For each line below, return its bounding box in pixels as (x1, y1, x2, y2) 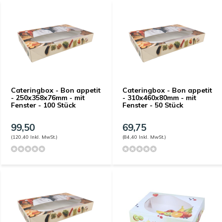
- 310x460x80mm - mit (122, 93, 196, 102)
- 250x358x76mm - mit (11, 93, 85, 102)
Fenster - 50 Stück (122, 101, 183, 110)
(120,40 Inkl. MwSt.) (11, 134, 57, 140)
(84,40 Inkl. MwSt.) (122, 134, 166, 140)
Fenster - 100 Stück (11, 101, 76, 110)
